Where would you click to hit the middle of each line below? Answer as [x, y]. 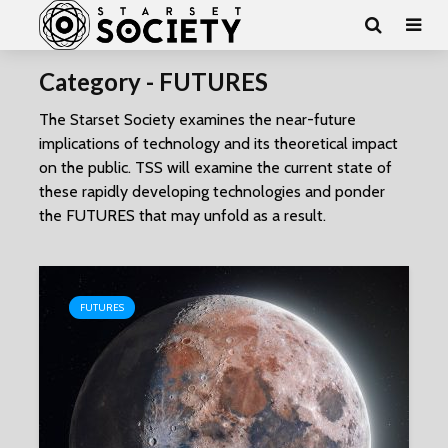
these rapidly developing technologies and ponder [212, 191]
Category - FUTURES [153, 81]
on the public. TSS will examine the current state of [215, 167]
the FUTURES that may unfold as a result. [182, 215]
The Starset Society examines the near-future [197, 119]
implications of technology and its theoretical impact [218, 143]
